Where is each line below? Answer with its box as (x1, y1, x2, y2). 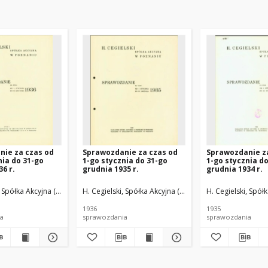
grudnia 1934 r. (206, 164, 263, 174)
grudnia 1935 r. (83, 164, 139, 174)
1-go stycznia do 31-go (83, 156, 167, 166)
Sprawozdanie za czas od (83, 147, 178, 157)
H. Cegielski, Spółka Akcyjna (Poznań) (83, 186, 206, 196)
